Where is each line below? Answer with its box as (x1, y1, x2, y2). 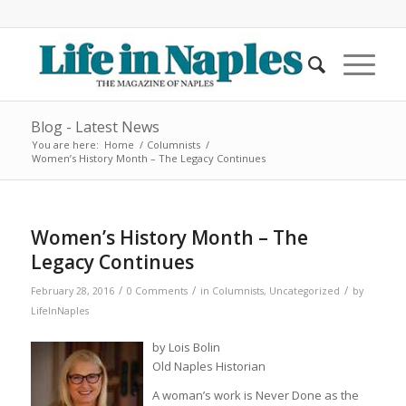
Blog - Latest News (30, 117, 159, 137)
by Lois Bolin (151, 339, 220, 356)
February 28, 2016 (30, 285, 114, 297)
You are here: (31, 138, 99, 151)
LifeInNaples (30, 304, 89, 317)
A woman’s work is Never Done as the (151, 387, 359, 404)
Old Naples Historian (151, 358, 266, 375)
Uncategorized (268, 285, 340, 297)
